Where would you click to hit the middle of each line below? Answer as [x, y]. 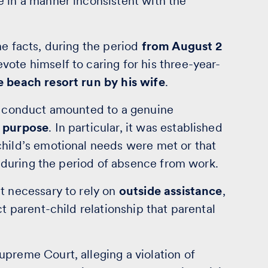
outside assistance [170, 191]
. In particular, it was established [135, 127]
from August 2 [182, 46]
